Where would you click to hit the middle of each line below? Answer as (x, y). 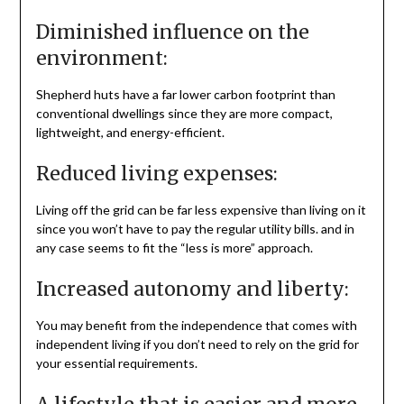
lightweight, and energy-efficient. (130, 133)
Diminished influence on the (172, 32)
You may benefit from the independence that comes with (196, 326)
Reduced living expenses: (156, 174)
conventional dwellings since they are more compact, (184, 114)
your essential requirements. (116, 363)
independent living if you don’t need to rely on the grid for (197, 344)
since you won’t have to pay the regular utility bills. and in (195, 229)
